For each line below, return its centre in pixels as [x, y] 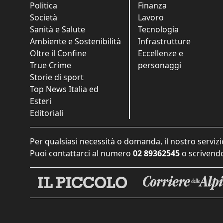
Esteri [41, 101]
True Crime [51, 65]
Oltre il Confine [58, 53]
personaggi [160, 65]
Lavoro [151, 17]
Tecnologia [158, 29]
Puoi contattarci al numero [80, 153]
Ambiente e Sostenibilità [75, 41]
